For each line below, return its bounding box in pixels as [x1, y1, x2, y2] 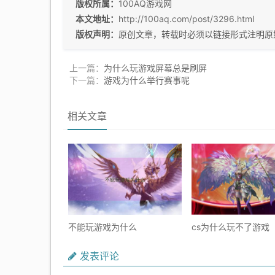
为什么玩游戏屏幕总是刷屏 [104, 63, 207, 73]
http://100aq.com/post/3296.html [118, 14, 254, 24]
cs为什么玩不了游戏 [192, 222, 270, 232]
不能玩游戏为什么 [68, 222, 137, 232]
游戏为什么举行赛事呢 [104, 75, 190, 85]
